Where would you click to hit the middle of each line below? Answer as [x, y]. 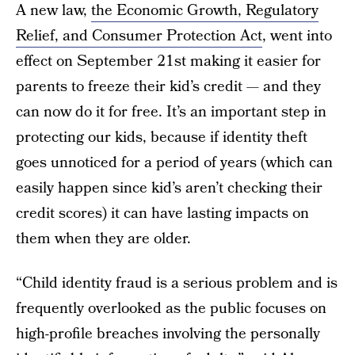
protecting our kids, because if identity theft [162, 137]
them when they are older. [103, 239]
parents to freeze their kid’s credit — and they [168, 87]
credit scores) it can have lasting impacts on [162, 214]
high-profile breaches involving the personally [168, 334]
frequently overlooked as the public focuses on [171, 309]
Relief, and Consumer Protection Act [139, 36]
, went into [297, 36]
